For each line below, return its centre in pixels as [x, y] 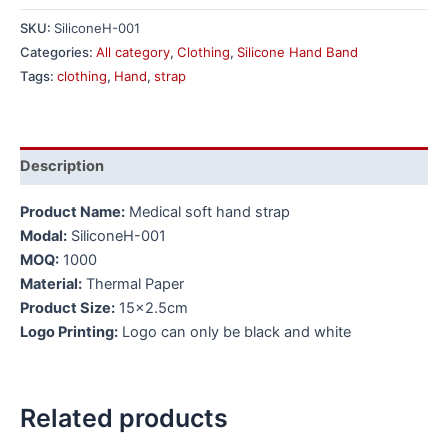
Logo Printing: [69, 331]
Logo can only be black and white [234, 331]
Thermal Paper [133, 283]
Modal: [43, 235]
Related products [124, 418]
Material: [51, 283]
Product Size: [67, 307]
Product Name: [72, 211]
